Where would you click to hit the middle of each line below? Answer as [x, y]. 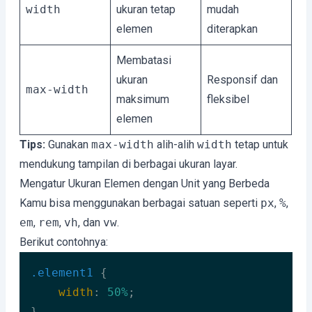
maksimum [143, 99]
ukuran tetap [146, 9]
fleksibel [228, 99]
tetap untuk [260, 145]
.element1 [62, 273]
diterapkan [232, 29]
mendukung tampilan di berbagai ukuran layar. [128, 164]
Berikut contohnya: [64, 242]
